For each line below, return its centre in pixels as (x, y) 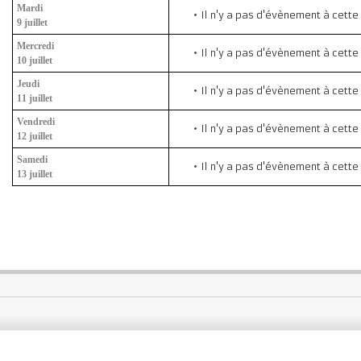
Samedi (32, 160)
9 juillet (32, 23)
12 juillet (35, 136)
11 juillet (35, 98)
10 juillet (35, 60)
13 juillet (35, 174)
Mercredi (35, 46)
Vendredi (36, 122)
